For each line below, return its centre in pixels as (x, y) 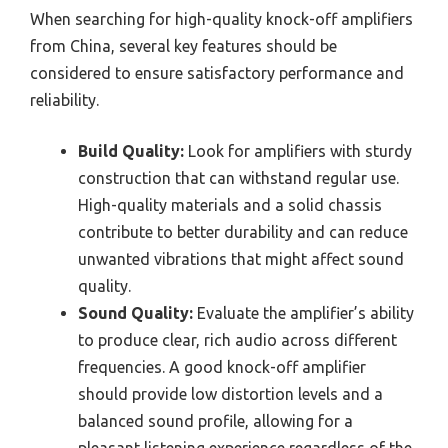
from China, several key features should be (183, 46)
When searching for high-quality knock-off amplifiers (221, 19)
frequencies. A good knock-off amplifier (222, 367)
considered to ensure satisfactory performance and (217, 73)
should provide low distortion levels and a (230, 394)
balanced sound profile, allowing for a (215, 421)
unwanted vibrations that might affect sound (241, 259)
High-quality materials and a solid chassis (230, 205)
